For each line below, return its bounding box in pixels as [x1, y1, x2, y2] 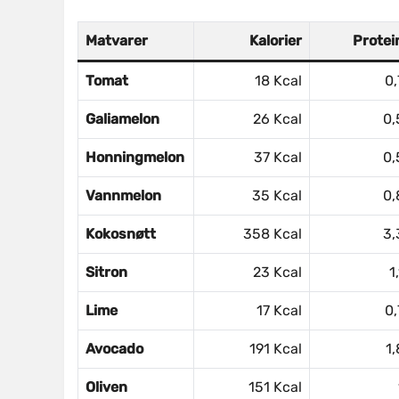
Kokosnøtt [85, 225, 156, 243]
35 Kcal [252, 187, 302, 205]
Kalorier [249, 32, 302, 50]
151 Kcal [248, 379, 302, 396]
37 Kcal [254, 149, 302, 167]
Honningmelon [85, 149, 184, 167]
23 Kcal [253, 264, 302, 281]
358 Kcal [243, 225, 302, 243]
